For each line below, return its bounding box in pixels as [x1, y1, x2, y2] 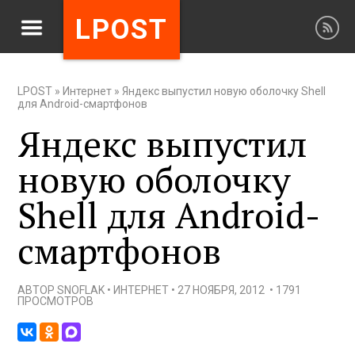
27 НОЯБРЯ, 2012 [177, 284, 265, 296]
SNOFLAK [57, 284, 105, 296]
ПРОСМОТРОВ [17, 295, 94, 307]
